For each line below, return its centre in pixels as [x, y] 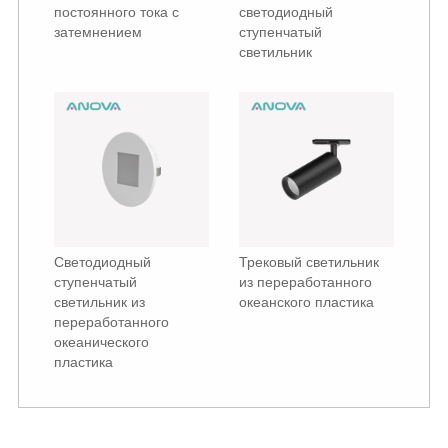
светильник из [99, 302]
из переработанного [305, 282]
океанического [101, 342]
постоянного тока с [116, 12]
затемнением [97, 32]
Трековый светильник [309, 262]
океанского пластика [306, 302]
